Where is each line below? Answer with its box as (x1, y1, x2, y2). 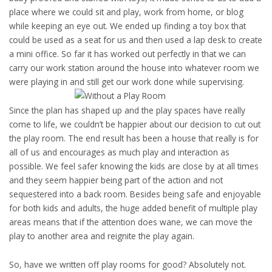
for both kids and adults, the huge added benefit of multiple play (9, 202, 257, 214)
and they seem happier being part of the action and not (9, 174, 223, 186)
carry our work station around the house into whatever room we (9, 62, 259, 74)
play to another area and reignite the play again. (9, 230, 194, 242)
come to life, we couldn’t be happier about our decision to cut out (9, 118, 260, 131)
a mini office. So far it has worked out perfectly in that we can (9, 48, 246, 60)
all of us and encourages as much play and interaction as (9, 146, 229, 158)
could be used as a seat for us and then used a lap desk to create (9, 34, 262, 46)
